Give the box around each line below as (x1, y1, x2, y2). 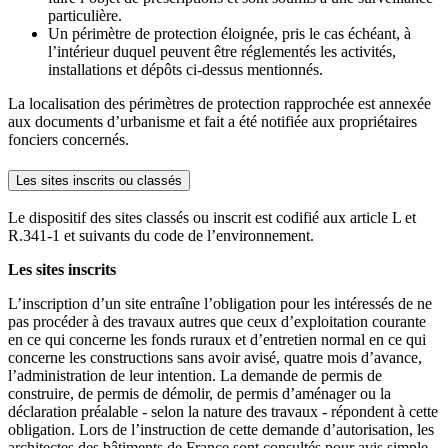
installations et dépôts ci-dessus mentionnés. (48, 61, 323, 79)
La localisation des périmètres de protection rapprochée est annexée (8, 95, 431, 113)
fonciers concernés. (8, 131, 129, 149)
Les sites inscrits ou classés (16, 172, 182, 188)
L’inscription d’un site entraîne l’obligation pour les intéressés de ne (8, 295, 432, 313)
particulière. (48, 7, 122, 25)
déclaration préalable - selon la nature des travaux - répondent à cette (8, 403, 438, 421)
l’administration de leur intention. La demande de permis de (8, 367, 382, 385)
